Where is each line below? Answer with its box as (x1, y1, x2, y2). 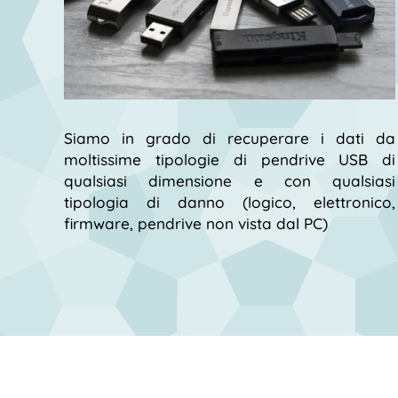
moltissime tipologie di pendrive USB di (64, 149, 396, 169)
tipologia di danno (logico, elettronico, (64, 192, 396, 211)
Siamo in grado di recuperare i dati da (64, 128, 396, 147)
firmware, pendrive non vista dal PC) (64, 213, 328, 233)
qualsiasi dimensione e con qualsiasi (64, 171, 396, 190)
